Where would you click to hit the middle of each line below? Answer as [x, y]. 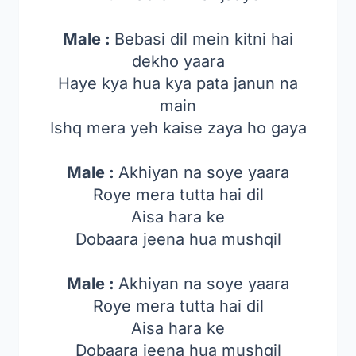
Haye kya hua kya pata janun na [178, 83]
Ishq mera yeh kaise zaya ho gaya [178, 128]
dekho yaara [178, 61]
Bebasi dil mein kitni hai [204, 39]
